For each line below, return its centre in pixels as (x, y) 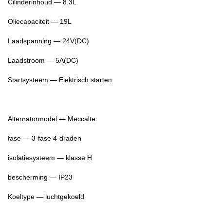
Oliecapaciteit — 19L (40, 22)
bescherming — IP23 (40, 177)
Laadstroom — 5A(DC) (43, 61)
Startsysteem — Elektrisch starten (60, 80)
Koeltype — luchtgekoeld (46, 197)
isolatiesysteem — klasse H (50, 158)
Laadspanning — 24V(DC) (48, 41)
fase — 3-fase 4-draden (45, 138)
